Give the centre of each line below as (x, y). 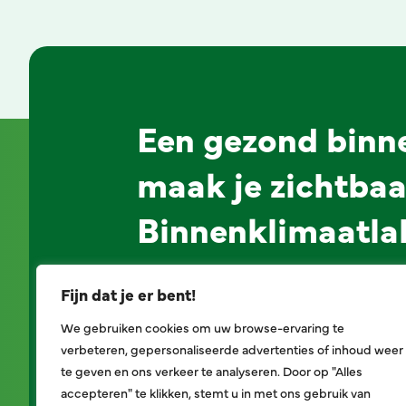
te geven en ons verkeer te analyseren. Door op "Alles (212, 371)
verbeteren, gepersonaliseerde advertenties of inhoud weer (232, 349)
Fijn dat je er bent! (128, 294)
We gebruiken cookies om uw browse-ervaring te (203, 327)
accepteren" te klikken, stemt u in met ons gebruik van (216, 392)
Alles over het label (226, 304)
